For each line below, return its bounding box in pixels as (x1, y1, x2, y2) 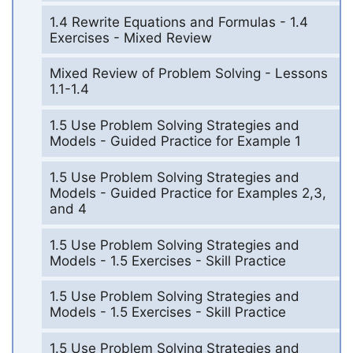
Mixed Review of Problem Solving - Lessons (49, 65, 328, 82)
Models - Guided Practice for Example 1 (49, 133, 301, 150)
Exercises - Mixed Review (49, 29, 212, 46)
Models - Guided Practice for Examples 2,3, (49, 184, 326, 201)
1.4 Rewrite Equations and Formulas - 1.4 (49, 13, 308, 30)
